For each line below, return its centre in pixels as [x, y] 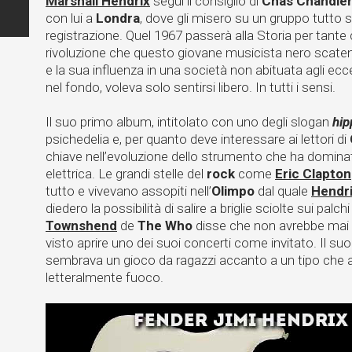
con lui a [71, 18]
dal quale [283, 191]
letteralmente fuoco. [104, 277]
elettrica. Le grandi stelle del [126, 174]
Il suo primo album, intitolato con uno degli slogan [189, 122]
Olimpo [233, 191]
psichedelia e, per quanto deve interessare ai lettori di [198, 139]
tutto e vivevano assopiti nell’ [128, 191]
